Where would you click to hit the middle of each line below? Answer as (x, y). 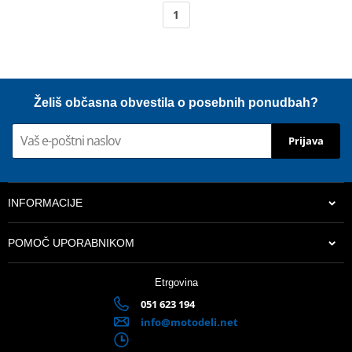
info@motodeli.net (189, 322)
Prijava (306, 141)
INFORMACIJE (45, 202)
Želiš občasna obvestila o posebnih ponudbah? (176, 102)
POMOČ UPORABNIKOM (71, 242)
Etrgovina (176, 282)
